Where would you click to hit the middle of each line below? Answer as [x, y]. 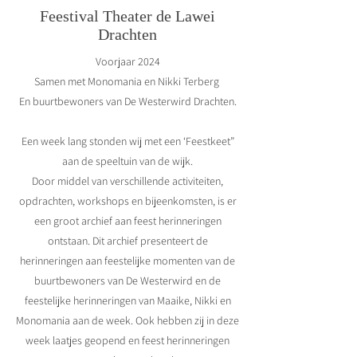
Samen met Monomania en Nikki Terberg [127, 81]
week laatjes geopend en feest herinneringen [127, 340]
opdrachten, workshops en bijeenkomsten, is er [127, 200]
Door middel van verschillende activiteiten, [127, 180]
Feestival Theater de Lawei [127, 16]
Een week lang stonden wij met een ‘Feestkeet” [127, 141]
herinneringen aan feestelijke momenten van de [127, 260]
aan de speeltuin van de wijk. [127, 161]
